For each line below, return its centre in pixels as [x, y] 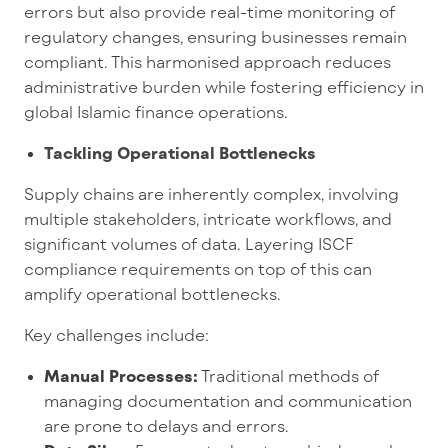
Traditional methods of [288, 375]
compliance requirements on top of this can [198, 268]
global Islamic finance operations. [156, 111]
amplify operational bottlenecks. [152, 293]
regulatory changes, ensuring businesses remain [215, 36]
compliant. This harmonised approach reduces [207, 61]
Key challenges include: [116, 334]
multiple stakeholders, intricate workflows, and [208, 218]
